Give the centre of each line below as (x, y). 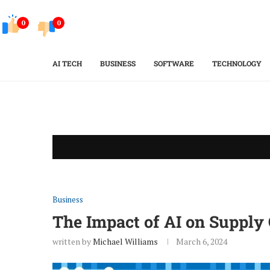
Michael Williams (125, 241)
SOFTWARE (174, 63)
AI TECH (67, 63)
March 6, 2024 (202, 241)
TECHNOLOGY (237, 63)
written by (73, 241)
